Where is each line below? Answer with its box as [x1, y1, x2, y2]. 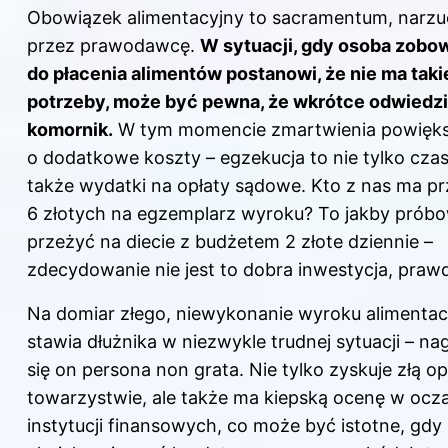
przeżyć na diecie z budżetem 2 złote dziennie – [27, 230, 433, 252]
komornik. [27, 118, 113, 140]
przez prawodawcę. [27, 34, 200, 56]
